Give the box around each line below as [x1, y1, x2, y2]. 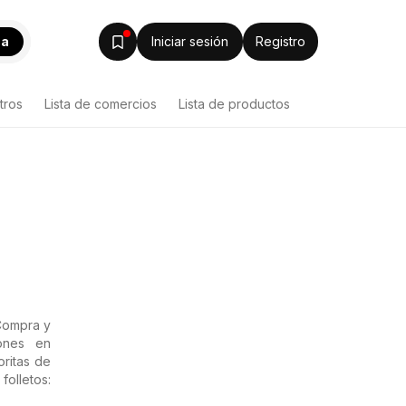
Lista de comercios [44, 96, 157, 111]
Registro [255, 33, 305, 49]
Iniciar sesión [150, 33, 228, 49]
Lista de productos [179, 96, 290, 111]
